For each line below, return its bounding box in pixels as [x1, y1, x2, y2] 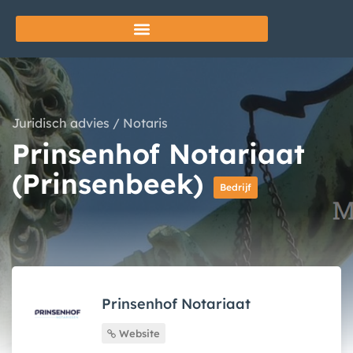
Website [116, 326, 160, 340]
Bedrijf [220, 181, 251, 193]
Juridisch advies [12, 115, 110, 131]
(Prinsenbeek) [12, 166, 212, 201]
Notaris [123, 115, 168, 131]
